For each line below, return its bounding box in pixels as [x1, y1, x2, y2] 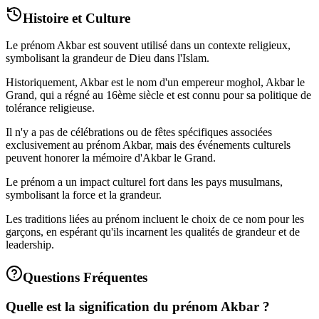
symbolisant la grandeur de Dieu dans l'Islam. [6, 52, 209, 65]
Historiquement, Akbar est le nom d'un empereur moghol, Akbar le [6, 76, 305, 89]
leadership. [6, 239, 54, 251]
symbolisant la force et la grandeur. [6, 189, 162, 202]
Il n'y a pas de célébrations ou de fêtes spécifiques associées [6, 126, 272, 139]
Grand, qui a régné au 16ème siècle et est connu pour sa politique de [6, 89, 311, 102]
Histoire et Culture [23, 10, 130, 26]
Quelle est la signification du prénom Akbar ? [6, 298, 270, 314]
